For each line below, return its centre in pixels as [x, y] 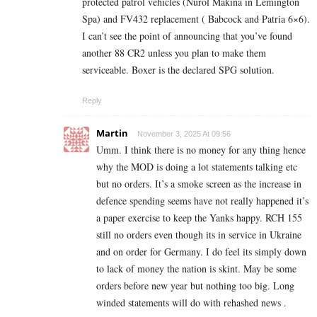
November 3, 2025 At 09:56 [184, 133]
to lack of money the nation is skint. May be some [196, 268]
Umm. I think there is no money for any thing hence [201, 149]
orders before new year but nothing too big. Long [195, 285]
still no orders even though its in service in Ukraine [199, 234]
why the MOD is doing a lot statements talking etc [197, 166]
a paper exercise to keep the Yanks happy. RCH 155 [199, 217]
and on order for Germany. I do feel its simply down [201, 251]
